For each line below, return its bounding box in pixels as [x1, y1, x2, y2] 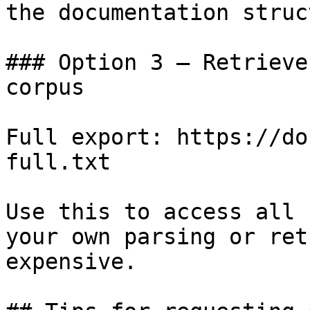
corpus [6, 75, 84, 100]
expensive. [6, 249, 137, 274]
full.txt [6, 149, 111, 174]
